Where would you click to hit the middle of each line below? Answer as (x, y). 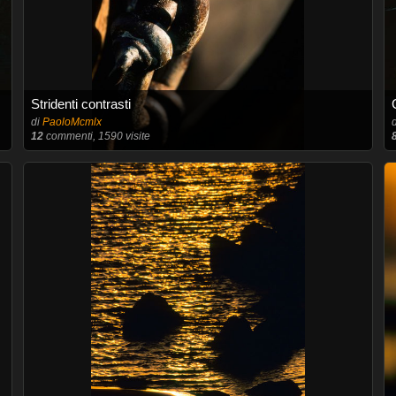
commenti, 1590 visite (96, 136)
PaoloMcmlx (72, 122)
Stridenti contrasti (80, 104)
